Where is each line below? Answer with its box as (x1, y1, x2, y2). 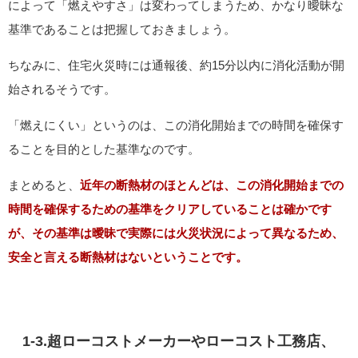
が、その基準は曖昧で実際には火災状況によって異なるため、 (8, 227, 344, 240)
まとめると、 (8, 179, 80, 192)
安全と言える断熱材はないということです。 (8, 251, 248, 264)
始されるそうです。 (8, 83, 116, 96)
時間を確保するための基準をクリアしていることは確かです (8, 203, 332, 216)
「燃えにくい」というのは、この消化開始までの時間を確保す (8, 119, 344, 132)
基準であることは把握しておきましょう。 (8, 23, 236, 36)
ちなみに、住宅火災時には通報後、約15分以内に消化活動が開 (8, 59, 344, 72)
